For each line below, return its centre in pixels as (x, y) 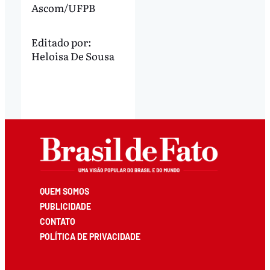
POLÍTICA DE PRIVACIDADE (90, 237)
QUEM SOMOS (65, 191)
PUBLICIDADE (66, 206)
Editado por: (61, 42)
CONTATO (58, 222)
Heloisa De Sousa (73, 56)
